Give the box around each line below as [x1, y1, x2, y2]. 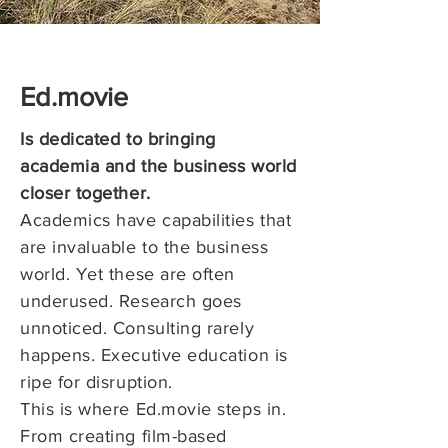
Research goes [118, 291, 242, 311]
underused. [20, 291, 119, 311]
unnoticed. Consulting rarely [20, 318, 255, 338]
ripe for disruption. [20, 372, 173, 392]
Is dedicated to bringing [20, 129, 216, 149]
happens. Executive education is [20, 345, 288, 365]
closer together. [20, 183, 151, 203]
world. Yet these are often [20, 264, 236, 284]
